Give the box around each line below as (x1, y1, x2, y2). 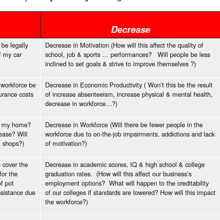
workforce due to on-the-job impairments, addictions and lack (45, 129, 215, 139)
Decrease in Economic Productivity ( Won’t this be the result (45, 80, 213, 90)
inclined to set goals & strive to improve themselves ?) (45, 59, 196, 69)
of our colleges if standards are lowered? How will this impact (45, 188, 216, 197)
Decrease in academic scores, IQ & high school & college (45, 160, 205, 169)
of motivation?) (45, 138, 87, 148)
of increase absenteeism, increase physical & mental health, (45, 89, 213, 99)
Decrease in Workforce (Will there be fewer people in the (45, 120, 203, 130)
